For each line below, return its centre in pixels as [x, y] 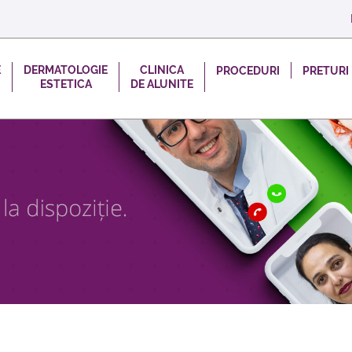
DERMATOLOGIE [66, 70]
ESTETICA [66, 84]
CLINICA [162, 70]
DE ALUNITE [162, 84]
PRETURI [326, 70]
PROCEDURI [248, 70]
